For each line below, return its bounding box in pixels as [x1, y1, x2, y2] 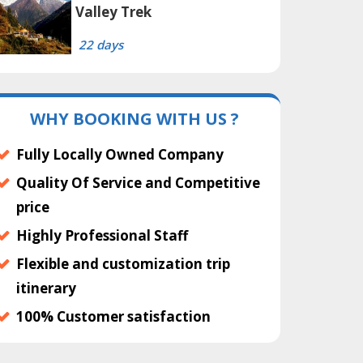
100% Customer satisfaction [16, 307, 211, 327]
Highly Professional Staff [16, 226, 188, 246]
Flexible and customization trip [16, 254, 230, 274]
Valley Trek [75, 2, 152, 22]
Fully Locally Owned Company [16, 145, 224, 164]
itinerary [16, 279, 76, 298]
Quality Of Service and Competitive [16, 173, 260, 193]
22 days [79, 36, 123, 53]
